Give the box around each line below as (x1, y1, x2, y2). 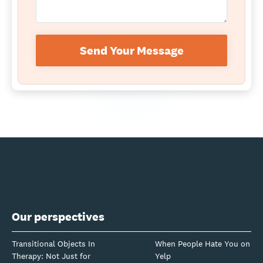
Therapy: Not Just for (12, 250, 90, 261)
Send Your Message (79, 42, 184, 58)
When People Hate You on (155, 238, 250, 249)
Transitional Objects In (12, 238, 95, 249)
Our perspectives (12, 208, 104, 224)
